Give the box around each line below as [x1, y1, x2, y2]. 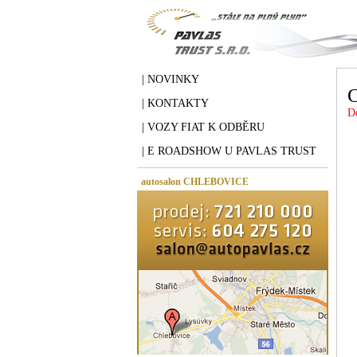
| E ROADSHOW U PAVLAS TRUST [142, 145, 316, 157]
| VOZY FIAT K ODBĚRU [142, 121, 265, 133]
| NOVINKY [142, 73, 199, 85]
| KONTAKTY [142, 97, 209, 109]
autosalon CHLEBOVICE [141, 176, 249, 187]
